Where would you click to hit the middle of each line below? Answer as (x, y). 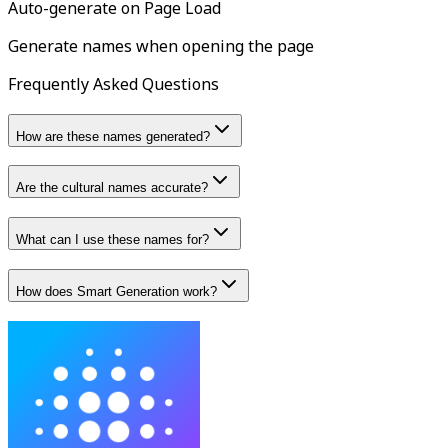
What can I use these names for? (112, 240)
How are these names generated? (113, 136)
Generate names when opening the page (161, 45)
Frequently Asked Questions (113, 83)
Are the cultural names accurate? (112, 188)
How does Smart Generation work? (116, 291)
